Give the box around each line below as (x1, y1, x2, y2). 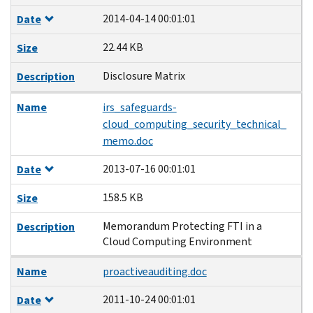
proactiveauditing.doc (102, 263, 207, 279)
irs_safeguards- (102, 99, 177, 115)
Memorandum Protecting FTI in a (102, 218, 262, 233)
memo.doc (102, 133, 153, 148)
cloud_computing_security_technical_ (102, 116, 286, 131)
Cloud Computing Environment (102, 233, 252, 249)
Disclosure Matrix (102, 68, 185, 83)
